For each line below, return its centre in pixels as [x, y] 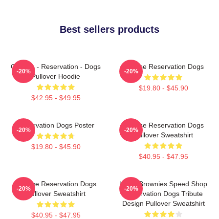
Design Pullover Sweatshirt [163, 203]
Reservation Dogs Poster [56, 125]
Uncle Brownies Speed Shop [163, 184]
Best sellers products [109, 29]
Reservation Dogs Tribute [163, 193]
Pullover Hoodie [56, 76]
